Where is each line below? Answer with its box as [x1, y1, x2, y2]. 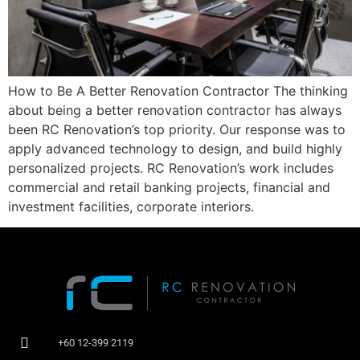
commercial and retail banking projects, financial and [8, 178, 330, 195]
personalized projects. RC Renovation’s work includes [8, 159, 333, 176]
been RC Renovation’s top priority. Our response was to [8, 121, 346, 137]
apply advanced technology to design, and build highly [8, 140, 342, 157]
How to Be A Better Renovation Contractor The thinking [8, 82, 348, 99]
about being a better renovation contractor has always [8, 101, 342, 118]
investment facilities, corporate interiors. [8, 198, 254, 215]
